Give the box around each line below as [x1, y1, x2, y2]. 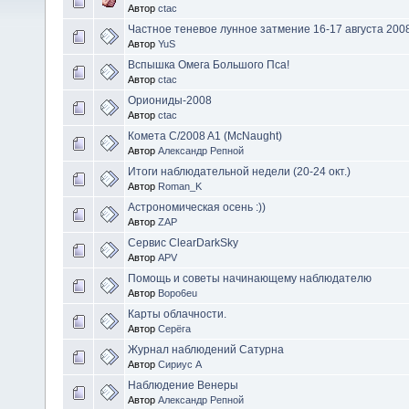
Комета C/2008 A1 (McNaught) [128, 129, 282, 142]
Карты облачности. [128, 307, 226, 320]
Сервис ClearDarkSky [128, 236, 238, 249]
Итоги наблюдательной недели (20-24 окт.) [128, 164, 351, 178]
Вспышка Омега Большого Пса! [128, 58, 289, 71]
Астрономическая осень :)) [128, 200, 266, 214]
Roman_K [158, 180, 202, 192]
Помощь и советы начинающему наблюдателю [128, 271, 372, 285]
